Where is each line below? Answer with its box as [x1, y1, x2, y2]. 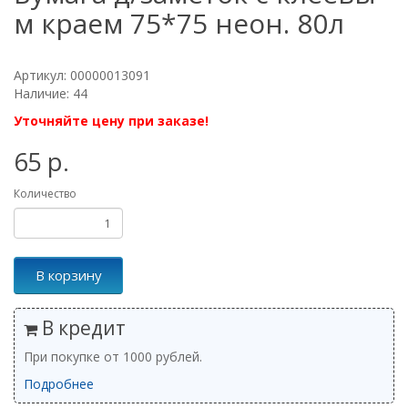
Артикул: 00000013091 [14, 66, 150, 84]
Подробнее [24, 375, 94, 393]
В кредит [37, 315, 126, 341]
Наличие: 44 [14, 85, 87, 102]
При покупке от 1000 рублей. [24, 348, 202, 365]
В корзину [35, 266, 102, 284]
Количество [14, 186, 76, 201]
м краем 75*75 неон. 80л [14, 5, 344, 42]
